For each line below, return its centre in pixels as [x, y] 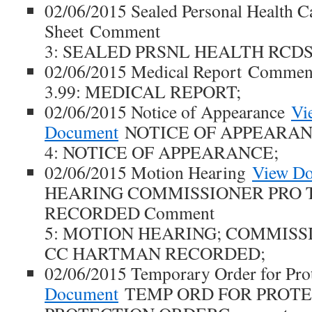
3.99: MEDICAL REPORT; [143, 91]
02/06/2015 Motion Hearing [148, 172]
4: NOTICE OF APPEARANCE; [162, 152]
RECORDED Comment [130, 212]
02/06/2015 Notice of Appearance [168, 111]
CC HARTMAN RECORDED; [155, 253]
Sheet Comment [102, 31]
